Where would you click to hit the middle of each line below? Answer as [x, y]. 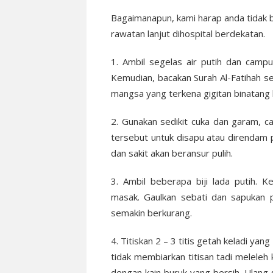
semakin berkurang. [151, 213]
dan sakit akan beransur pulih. [172, 153]
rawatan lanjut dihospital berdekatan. [188, 34]
